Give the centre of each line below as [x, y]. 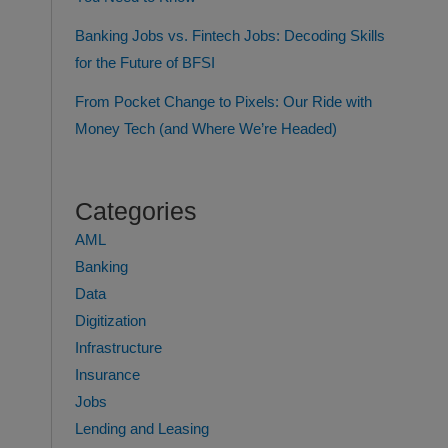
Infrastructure [118, 347]
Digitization [110, 320]
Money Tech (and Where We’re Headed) [205, 129]
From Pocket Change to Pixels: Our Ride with [223, 102]
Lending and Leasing [141, 428]
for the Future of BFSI [144, 63]
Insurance [107, 374]
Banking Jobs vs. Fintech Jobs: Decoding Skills [229, 36]
